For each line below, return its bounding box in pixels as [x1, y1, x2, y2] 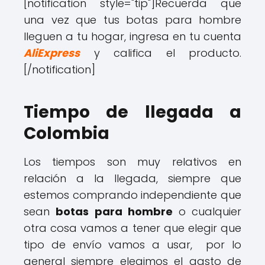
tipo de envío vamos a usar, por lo [24, 237, 241, 253]
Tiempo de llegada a [24, 101, 241, 124]
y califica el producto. [80, 46, 241, 61]
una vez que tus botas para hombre [24, 12, 241, 28]
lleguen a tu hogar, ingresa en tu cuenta [24, 29, 241, 44]
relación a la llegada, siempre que [24, 171, 241, 186]
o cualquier [178, 204, 242, 219]
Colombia [24, 122, 109, 146]
